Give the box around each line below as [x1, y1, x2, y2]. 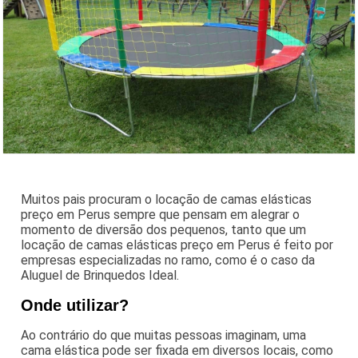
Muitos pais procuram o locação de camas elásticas [21, 191, 312, 207]
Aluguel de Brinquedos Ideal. [21, 267, 180, 283]
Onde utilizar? [21, 296, 129, 314]
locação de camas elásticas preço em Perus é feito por [21, 237, 334, 253]
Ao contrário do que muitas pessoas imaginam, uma [21, 327, 307, 343]
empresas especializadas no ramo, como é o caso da [21, 252, 316, 268]
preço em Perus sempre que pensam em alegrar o [21, 206, 300, 222]
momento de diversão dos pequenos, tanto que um [21, 221, 307, 237]
